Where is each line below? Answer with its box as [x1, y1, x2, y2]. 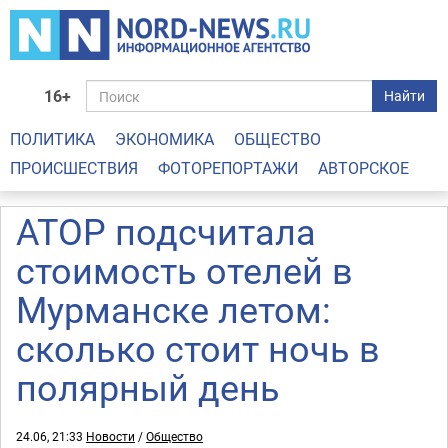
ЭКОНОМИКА [115, 128, 214, 150]
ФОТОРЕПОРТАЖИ [158, 157, 298, 179]
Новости [86, 428, 135, 444]
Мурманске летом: [16, 285, 331, 333]
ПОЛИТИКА [10, 128, 95, 150]
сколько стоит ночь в [16, 324, 380, 372]
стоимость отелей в [16, 246, 353, 294]
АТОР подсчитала [16, 207, 316, 255]
